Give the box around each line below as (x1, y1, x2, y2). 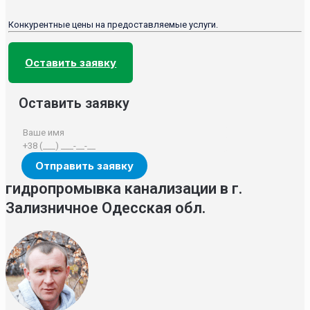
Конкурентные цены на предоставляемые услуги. (8, 19, 219, 30)
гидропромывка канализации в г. (6, 179, 242, 197)
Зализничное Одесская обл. (6, 199, 206, 217)
